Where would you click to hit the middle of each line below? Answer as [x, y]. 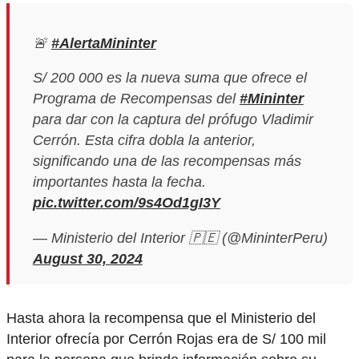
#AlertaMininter [103, 43]
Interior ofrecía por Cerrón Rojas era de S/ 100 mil [166, 339]
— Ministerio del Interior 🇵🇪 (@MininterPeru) [180, 238]
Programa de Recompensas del [136, 99]
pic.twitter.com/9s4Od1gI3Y [126, 203]
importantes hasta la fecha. [119, 182]
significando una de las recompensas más [167, 161]
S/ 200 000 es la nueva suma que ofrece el [169, 78]
